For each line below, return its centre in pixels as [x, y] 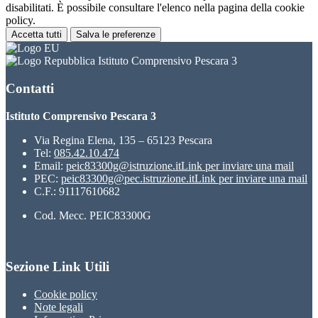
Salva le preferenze [116, 35]
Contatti [30, 88]
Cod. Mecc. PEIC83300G [93, 215]
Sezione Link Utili [57, 267]
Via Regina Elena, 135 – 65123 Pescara [123, 140]
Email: [50, 165]
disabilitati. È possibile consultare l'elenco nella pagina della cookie [155, 8]
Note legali [59, 307]
